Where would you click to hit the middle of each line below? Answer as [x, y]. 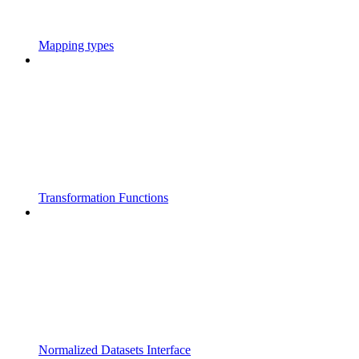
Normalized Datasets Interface [115, 350]
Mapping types [76, 46]
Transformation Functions [103, 198]
